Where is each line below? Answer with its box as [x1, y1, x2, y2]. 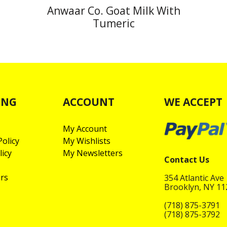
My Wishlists [63, 135, 110, 146]
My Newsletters [63, 147, 123, 159]
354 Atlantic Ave [164, 172, 224, 183]
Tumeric [92, 16, 135, 30]
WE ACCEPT [164, 94, 222, 109]
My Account [63, 123, 107, 134]
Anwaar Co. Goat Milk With [47, 3, 180, 18]
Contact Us [164, 154, 209, 165]
